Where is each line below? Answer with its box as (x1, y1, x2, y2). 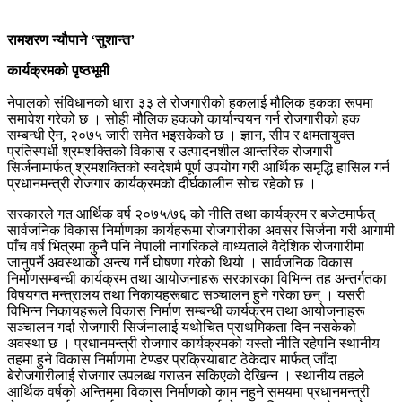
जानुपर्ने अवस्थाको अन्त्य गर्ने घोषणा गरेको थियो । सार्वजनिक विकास (7, 254, 353, 270)
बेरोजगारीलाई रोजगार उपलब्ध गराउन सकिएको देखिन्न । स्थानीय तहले (7, 367, 364, 383)
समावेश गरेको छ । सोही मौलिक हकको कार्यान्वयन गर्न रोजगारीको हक (7, 110, 360, 127)
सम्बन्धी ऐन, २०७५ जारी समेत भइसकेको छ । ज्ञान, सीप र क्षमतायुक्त (7, 127, 354, 143)
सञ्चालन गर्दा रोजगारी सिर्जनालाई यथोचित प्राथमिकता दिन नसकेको (7, 319, 356, 335)
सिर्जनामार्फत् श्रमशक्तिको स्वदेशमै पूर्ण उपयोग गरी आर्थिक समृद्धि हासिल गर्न (7, 159, 389, 175)
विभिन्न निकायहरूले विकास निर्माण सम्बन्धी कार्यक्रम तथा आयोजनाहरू (7, 302, 365, 319)
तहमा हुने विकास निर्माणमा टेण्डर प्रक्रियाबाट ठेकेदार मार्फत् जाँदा (7, 351, 337, 367)
